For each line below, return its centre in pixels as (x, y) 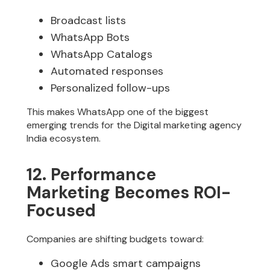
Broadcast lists (89, 20)
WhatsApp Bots (90, 37)
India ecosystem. (64, 138)
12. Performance (92, 175)
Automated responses (107, 71)
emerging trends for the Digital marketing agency (134, 125)
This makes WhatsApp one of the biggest (118, 111)
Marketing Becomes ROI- (129, 193)
